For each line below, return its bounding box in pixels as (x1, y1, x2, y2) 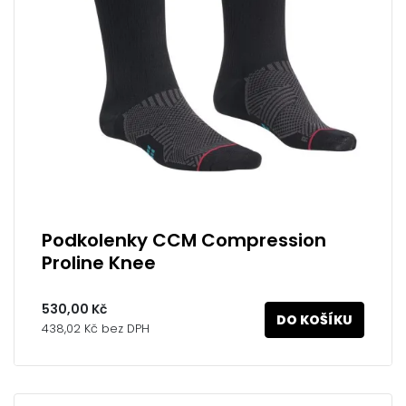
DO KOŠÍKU (276, 311, 353, 329)
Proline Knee (42, 250, 156, 275)
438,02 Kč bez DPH (42, 320, 150, 336)
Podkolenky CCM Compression (42, 227, 326, 253)
